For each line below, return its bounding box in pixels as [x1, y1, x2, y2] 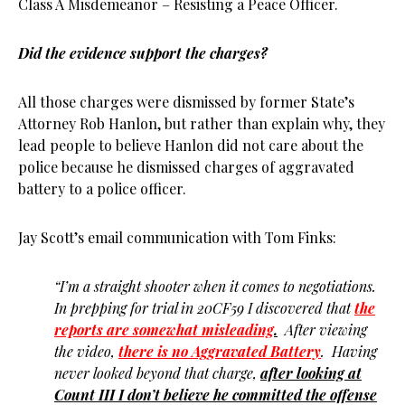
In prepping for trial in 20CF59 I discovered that [54, 298, 354, 317]
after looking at [260, 363, 362, 382]
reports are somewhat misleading [54, 320, 274, 339]
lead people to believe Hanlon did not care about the [18, 136, 363, 155]
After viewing [278, 320, 367, 339]
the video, [54, 342, 118, 361]
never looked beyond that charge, [54, 363, 260, 382]
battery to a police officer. [18, 179, 186, 198]
